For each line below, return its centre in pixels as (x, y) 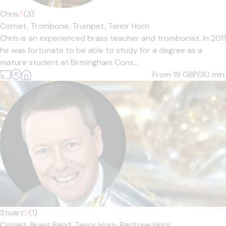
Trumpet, (90, 26)
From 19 (167, 74)
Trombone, (51, 26)
